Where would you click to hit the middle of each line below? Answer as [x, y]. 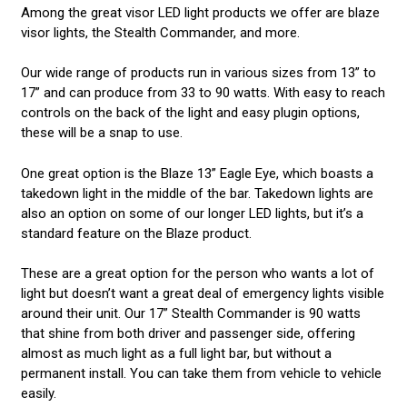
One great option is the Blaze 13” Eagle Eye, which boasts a [197, 173]
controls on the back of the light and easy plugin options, [190, 113]
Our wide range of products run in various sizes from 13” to [198, 73]
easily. [40, 394]
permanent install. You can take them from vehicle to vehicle [201, 374]
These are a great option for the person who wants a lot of [197, 274]
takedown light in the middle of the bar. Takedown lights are [197, 193]
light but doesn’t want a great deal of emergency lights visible [202, 294]
